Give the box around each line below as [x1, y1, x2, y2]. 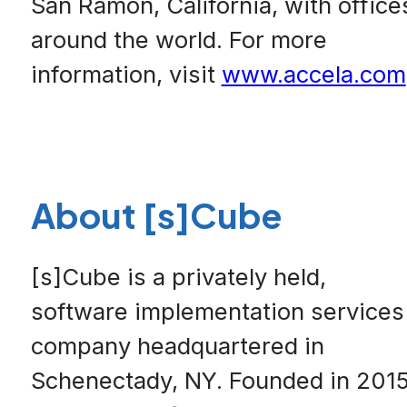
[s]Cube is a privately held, [30, 263, 326, 292]
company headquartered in [30, 332, 324, 361]
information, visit [30, 59, 222, 88]
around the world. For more [30, 25, 327, 54]
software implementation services [30, 297, 404, 326]
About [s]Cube [30, 192, 282, 237]
